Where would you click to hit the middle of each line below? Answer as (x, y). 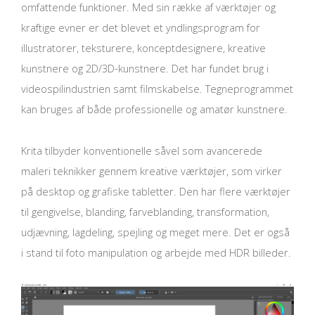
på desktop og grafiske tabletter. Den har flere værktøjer (156, 191)
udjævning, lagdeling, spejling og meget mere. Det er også (155, 232)
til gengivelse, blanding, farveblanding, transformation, (145, 211)
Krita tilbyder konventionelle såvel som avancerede (142, 150)
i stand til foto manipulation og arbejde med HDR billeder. (156, 252)
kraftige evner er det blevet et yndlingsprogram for (141, 28)
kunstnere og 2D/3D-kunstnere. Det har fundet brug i (145, 69)
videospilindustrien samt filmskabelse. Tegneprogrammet (157, 89)
